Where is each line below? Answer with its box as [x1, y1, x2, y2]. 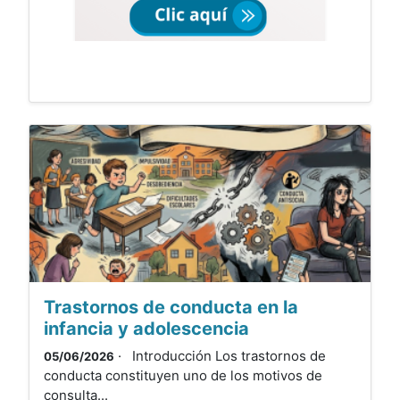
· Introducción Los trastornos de [114, 347, 326, 365]
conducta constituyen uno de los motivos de [44, 367, 322, 385]
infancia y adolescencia [44, 318, 249, 340]
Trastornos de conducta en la [44, 296, 298, 319]
